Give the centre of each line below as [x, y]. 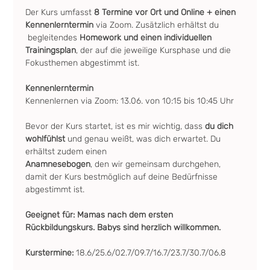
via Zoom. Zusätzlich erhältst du [158, 25]
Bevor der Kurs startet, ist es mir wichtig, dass [115, 126]
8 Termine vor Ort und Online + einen [165, 12]
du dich [221, 126]
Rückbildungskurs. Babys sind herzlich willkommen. [123, 228]
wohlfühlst [46, 139]
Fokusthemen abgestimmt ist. [83, 63]
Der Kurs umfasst [59, 12]
